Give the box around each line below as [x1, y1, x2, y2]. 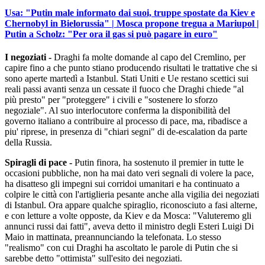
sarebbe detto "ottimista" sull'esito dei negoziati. [5, 253, 182, 263]
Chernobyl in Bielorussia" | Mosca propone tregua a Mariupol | [5, 18, 259, 28]
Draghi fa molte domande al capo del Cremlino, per [54, 52, 245, 62]
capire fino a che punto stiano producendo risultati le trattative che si [5, 63, 257, 73]
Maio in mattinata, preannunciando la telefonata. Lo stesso [5, 232, 221, 242]
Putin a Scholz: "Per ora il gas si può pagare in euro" [5, 28, 218, 39]
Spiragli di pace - [5, 157, 72, 167]
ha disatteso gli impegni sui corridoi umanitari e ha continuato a [5, 179, 240, 189]
